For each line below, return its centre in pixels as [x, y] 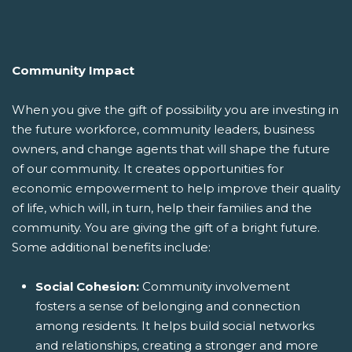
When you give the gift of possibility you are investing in [175, 109]
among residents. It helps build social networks [175, 325]
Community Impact [73, 70]
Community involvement [214, 286]
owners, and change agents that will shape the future [171, 148]
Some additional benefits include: [111, 247]
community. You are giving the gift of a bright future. [166, 227]
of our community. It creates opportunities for [148, 168]
